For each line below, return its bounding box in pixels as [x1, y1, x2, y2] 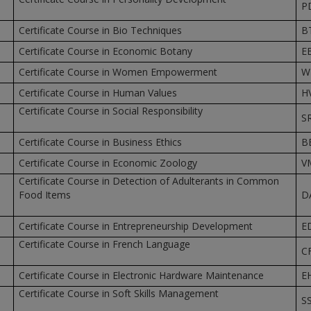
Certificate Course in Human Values [18, 86, 177, 99]
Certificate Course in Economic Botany [18, 44, 192, 58]
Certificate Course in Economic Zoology [18, 156, 197, 169]
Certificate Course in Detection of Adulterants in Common [18, 174, 279, 187]
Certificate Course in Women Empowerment [18, 65, 217, 78]
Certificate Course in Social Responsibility [18, 104, 203, 117]
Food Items [18, 188, 71, 201]
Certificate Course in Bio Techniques [18, 24, 182, 37]
